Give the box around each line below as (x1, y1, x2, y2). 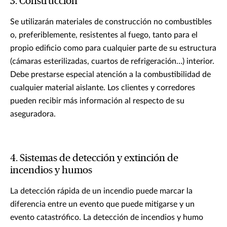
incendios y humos (10, 165, 92, 175)
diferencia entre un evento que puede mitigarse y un (10, 200, 195, 208)
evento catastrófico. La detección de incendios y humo (10, 213, 203, 221)
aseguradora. (10, 109, 56, 118)
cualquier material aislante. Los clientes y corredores (10, 83, 195, 92)
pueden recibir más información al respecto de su (10, 96, 184, 105)
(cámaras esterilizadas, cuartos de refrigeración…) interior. (10, 57, 214, 65)
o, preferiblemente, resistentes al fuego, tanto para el (10, 30, 198, 39)
